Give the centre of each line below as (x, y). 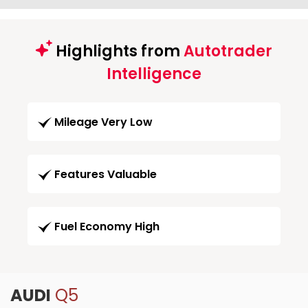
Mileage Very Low (103, 122)
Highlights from (118, 51)
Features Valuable (106, 175)
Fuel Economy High (107, 227)
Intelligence (154, 74)
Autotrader (228, 51)
